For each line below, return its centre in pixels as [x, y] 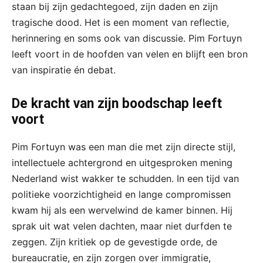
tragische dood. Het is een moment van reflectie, [120, 22]
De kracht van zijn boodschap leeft [117, 103]
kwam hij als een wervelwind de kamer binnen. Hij [122, 210]
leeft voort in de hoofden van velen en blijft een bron [130, 54]
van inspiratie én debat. [64, 70]
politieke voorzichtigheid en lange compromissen [121, 194]
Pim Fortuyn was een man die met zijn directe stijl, [124, 146]
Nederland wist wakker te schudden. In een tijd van [125, 178]
